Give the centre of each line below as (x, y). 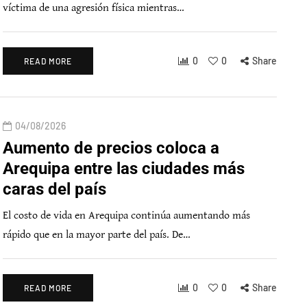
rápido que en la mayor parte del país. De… (97, 235)
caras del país (54, 189)
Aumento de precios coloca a (111, 148)
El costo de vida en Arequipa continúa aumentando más (126, 216)
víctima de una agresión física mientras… (94, 8)
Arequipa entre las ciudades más (124, 169)
